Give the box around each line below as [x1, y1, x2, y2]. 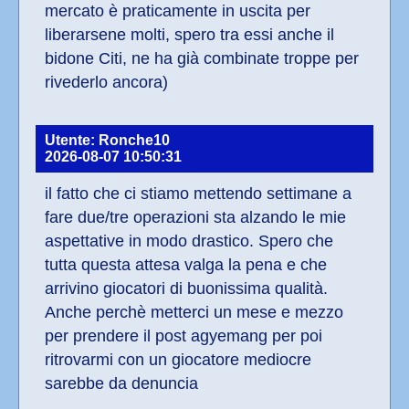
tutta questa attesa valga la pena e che [45, 256, 327, 275]
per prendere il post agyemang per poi [45, 327, 322, 346]
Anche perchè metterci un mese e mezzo [45, 303, 343, 322]
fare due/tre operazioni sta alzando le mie [45, 208, 346, 227]
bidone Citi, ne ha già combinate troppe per [45, 49, 359, 68]
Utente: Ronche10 [45, 132, 170, 149]
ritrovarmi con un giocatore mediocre [45, 351, 311, 370]
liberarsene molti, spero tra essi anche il [45, 26, 334, 45]
